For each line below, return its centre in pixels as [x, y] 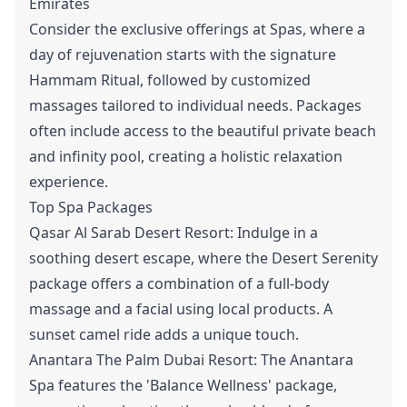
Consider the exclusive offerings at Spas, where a [197, 29]
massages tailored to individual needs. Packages [195, 105]
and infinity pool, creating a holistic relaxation [186, 156]
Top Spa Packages [91, 207]
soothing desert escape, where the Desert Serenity [203, 258]
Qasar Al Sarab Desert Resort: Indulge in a [174, 233]
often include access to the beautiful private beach [203, 131]
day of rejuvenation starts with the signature [183, 55]
